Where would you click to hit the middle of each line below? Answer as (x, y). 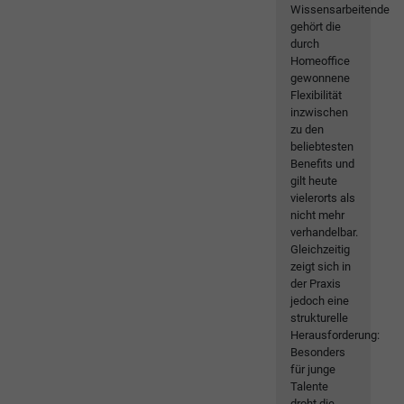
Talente (310, 387)
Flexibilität (317, 96)
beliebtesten (322, 147)
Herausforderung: (335, 335)
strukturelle (320, 318)
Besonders (318, 353)
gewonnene (321, 78)
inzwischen (320, 113)
